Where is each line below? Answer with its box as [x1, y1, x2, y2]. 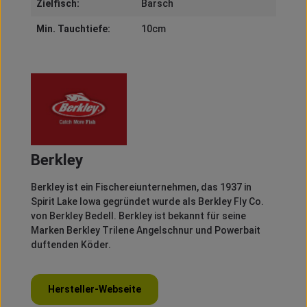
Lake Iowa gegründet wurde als [54, 196, 198, 208]
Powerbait [214, 225, 260, 236]
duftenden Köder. [30, 239, 111, 251]
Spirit [30, 196, 55, 208]
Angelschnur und [134, 225, 214, 236]
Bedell [84, 210, 114, 222]
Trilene [101, 225, 134, 236]
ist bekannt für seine [151, 210, 246, 222]
